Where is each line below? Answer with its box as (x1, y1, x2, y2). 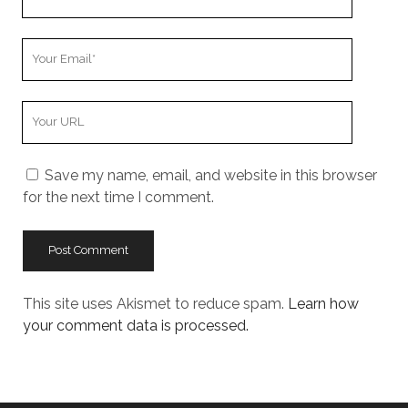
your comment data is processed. (22, 316, 249, 334)
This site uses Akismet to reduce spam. (22, 294, 288, 312)
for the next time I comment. (22, 188, 214, 206)
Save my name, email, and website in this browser (44, 166, 377, 184)
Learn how (287, 294, 359, 312)
